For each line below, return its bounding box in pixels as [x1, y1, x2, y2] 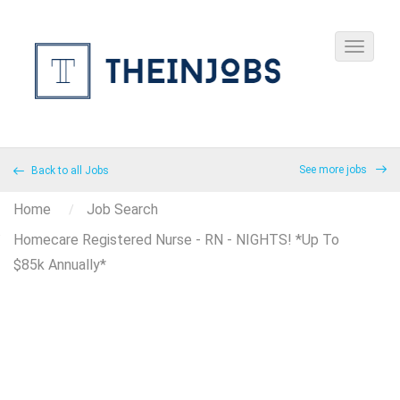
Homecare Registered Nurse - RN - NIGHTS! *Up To [13, 231, 339, 248]
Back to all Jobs [29, 164, 109, 177]
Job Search [87, 201, 158, 218]
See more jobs [299, 163, 370, 176]
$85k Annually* [13, 256, 106, 273]
